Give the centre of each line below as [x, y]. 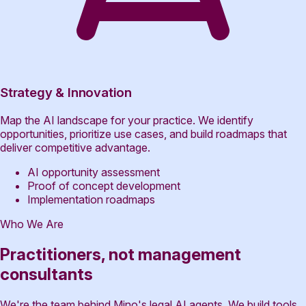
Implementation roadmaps [91, 199]
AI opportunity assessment [94, 172]
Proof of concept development [104, 185]
